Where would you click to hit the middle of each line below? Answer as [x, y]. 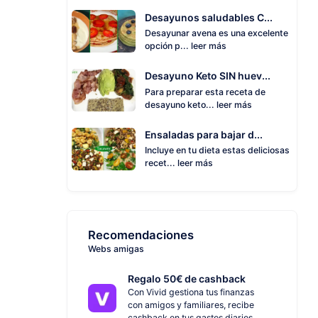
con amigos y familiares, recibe [191, 305]
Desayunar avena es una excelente [216, 33]
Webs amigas [116, 249]
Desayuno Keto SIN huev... [208, 76]
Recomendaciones [141, 235]
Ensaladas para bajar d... [204, 135]
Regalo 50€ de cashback [187, 279]
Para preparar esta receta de [205, 92]
